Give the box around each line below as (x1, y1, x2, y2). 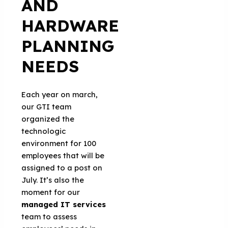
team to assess (21, 211, 77, 221)
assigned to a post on (21, 162, 103, 173)
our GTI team (21, 101, 72, 111)
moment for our (21, 187, 80, 197)
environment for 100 (21, 138, 97, 148)
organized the (21, 113, 75, 124)
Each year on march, (21, 89, 98, 99)
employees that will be (21, 150, 105, 160)
